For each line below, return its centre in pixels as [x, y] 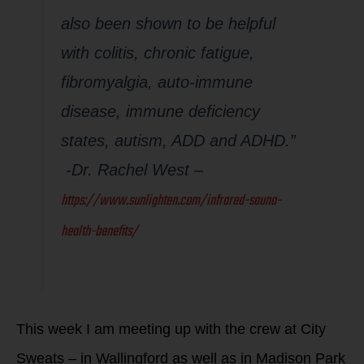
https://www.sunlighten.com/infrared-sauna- [171, 201]
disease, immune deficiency [160, 112]
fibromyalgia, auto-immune [156, 82]
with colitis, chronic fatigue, [157, 53]
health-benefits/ [99, 232]
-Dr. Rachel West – [132, 170]
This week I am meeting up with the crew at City [171, 329]
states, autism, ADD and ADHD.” [178, 141]
